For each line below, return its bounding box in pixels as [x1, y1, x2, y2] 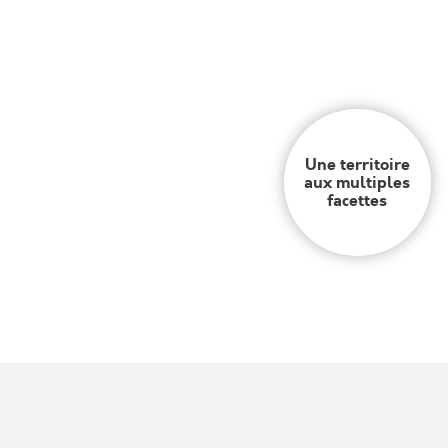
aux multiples [304, 170, 411, 194]
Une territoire [304, 152, 410, 176]
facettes [327, 188, 388, 212]
